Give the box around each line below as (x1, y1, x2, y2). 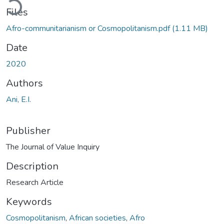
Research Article (6, 176, 63, 188)
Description (6, 159, 58, 173)
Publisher (6, 123, 50, 137)
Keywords (6, 194, 52, 208)
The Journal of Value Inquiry (6, 141, 99, 152)
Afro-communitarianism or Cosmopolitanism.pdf (6, 22, 172, 34)
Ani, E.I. (6, 93, 31, 105)
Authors (6, 76, 43, 90)
